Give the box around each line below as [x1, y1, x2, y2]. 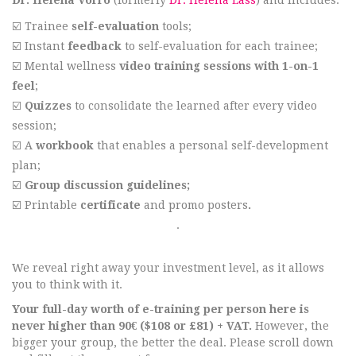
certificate [80, 199, 141, 211]
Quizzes [25, 99, 72, 112]
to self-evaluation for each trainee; [122, 40, 318, 52]
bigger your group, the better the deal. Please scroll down [12, 336, 334, 349]
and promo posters [141, 199, 248, 211]
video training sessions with [119, 60, 279, 72]
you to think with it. [12, 278, 122, 291]
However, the [252, 319, 329, 332]
